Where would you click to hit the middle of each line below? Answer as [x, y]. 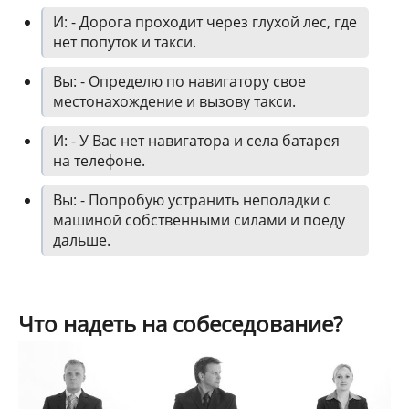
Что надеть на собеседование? [180, 324]
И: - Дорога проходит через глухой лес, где [205, 22]
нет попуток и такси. [125, 42]
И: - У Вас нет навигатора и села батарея [196, 141]
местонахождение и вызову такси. [174, 102]
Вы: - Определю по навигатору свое [179, 82]
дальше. [82, 241]
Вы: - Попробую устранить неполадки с [192, 200]
